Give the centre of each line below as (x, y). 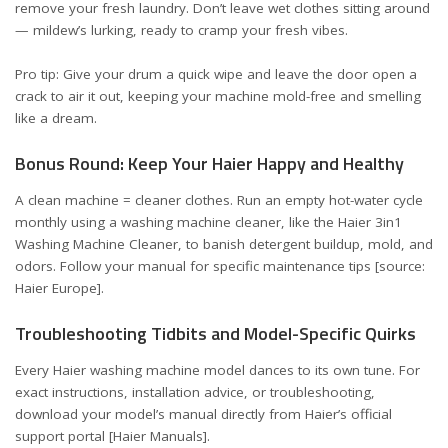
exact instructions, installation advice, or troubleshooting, (195, 392)
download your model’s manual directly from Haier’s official (203, 414)
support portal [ (64, 436)
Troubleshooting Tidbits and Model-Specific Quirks (215, 333)
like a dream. (56, 118)
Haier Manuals (158, 436)
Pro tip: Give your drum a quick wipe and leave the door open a (216, 74)
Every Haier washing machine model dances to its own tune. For (217, 370)
